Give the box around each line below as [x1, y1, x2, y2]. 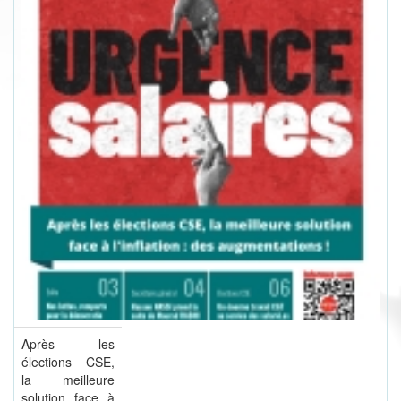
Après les [21, 335, 115, 354]
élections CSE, [21, 353, 115, 371]
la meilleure [21, 371, 115, 389]
